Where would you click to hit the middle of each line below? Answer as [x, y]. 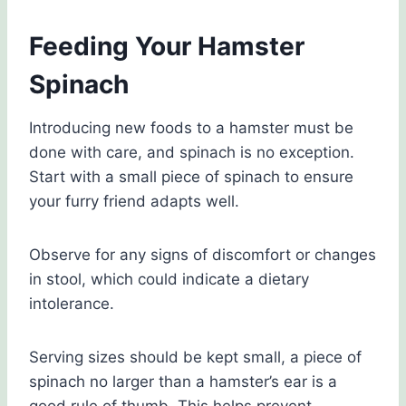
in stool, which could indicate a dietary [169, 280]
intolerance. [72, 304]
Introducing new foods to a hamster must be [191, 128]
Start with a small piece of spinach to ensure [191, 177]
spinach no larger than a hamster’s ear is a [183, 382]
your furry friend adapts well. [134, 202]
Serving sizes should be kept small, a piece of [195, 358]
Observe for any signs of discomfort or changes [203, 255]
